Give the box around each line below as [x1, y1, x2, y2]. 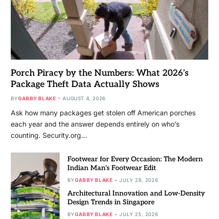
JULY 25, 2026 [119, 211, 158, 218]
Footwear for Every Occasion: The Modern [67, 155, 203, 164]
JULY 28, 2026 [119, 177, 158, 183]
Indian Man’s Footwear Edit [67, 164, 156, 173]
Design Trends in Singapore [67, 198, 154, 207]
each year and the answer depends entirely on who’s [10, 119, 179, 128]
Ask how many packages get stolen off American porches [10, 108, 196, 117]
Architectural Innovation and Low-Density [67, 189, 205, 198]
